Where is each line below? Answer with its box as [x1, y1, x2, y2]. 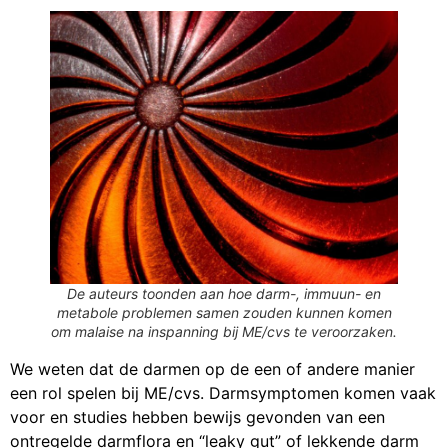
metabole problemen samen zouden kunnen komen [56, 304, 392, 322]
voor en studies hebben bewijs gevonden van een [10, 407, 385, 428]
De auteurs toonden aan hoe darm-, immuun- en [67, 285, 381, 303]
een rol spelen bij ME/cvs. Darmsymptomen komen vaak [10, 383, 436, 404]
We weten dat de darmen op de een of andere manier [10, 359, 415, 380]
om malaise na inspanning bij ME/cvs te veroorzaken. [51, 323, 397, 341]
